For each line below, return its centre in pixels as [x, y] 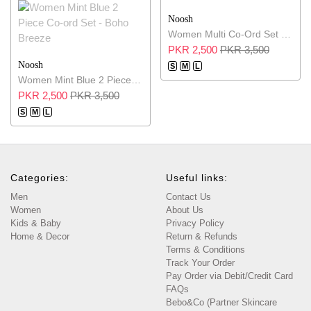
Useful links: [197, 178]
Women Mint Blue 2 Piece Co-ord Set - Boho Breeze [136, 80]
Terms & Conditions [205, 250]
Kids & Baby [36, 224]
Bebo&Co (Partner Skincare [221, 303]
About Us [185, 210]
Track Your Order [200, 263]
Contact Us [188, 197]
